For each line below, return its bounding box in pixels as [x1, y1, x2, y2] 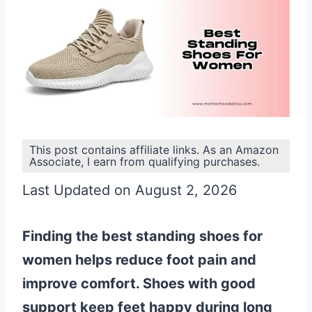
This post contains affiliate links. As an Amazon [29, 143, 279, 157]
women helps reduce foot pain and [22, 251, 256, 268]
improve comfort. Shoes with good [22, 275, 256, 292]
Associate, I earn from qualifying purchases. [29, 155, 260, 169]
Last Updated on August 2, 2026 [22, 182, 237, 198]
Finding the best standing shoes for [22, 228, 263, 244]
